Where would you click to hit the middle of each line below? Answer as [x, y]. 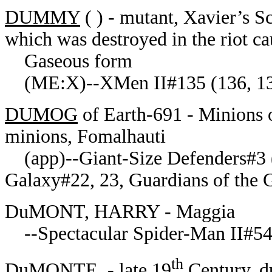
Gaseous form [69, 61]
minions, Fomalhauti [85, 136]
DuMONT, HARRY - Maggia [120, 212]
